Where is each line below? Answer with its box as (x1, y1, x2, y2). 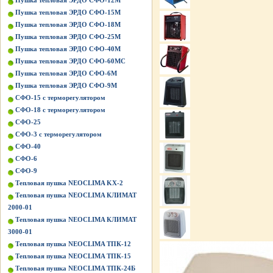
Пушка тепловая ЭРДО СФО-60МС (15, 57, 126, 65)
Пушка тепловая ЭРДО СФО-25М (15, 33, 121, 40)
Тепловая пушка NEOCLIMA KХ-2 (15, 179, 123, 186)
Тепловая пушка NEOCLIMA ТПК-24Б (15, 264, 135, 272)
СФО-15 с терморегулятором (15, 94, 105, 101)
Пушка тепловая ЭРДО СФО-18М (15, 21, 121, 28)
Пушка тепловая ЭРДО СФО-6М (15, 69, 117, 77)
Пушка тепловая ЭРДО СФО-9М (15, 82, 117, 89)
